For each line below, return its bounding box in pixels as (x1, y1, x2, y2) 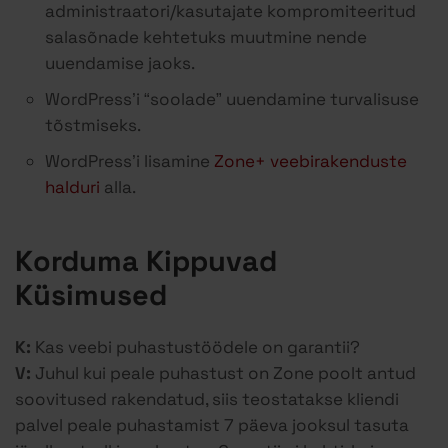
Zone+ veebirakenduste (214, 150, 407, 173)
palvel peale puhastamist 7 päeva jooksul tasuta (15, 414, 409, 437)
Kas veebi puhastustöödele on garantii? (31, 336, 360, 359)
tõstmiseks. (45, 114, 141, 137)
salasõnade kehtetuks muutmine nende (45, 26, 367, 49)
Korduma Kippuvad (15, 243, 277, 280)
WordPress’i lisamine (45, 150, 214, 173)
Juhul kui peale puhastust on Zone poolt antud (31, 362, 416, 385)
